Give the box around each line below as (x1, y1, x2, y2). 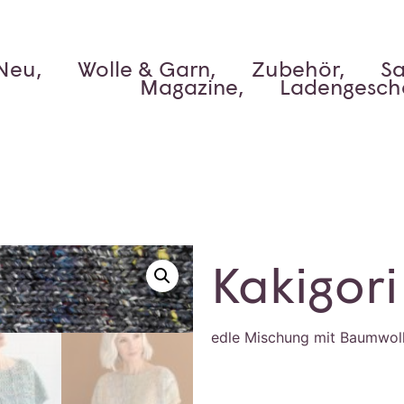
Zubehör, (252, 55, 344, 81)
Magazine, (140, 73, 243, 99)
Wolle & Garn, (78, 55, 216, 81)
